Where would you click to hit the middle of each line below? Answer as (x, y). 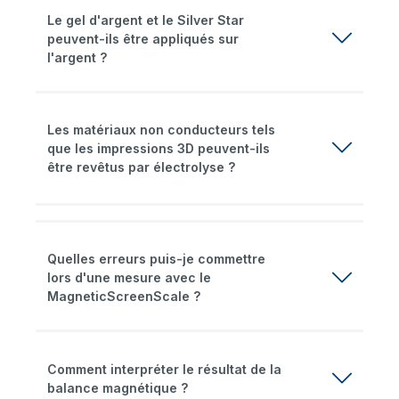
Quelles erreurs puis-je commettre (156, 259)
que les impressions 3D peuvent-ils (159, 148)
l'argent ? (77, 57)
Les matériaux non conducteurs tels (161, 129)
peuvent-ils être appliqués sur (143, 38)
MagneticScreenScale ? (124, 297)
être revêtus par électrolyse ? (141, 167)
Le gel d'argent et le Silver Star (146, 20)
